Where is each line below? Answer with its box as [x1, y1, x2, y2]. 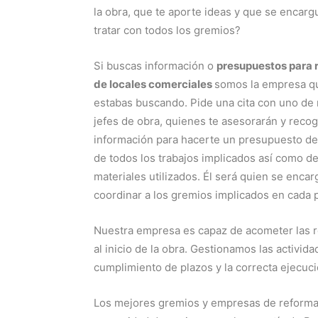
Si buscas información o [94, 59, 216, 72]
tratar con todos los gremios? [94, 23, 241, 37]
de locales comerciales [94, 77, 214, 91]
